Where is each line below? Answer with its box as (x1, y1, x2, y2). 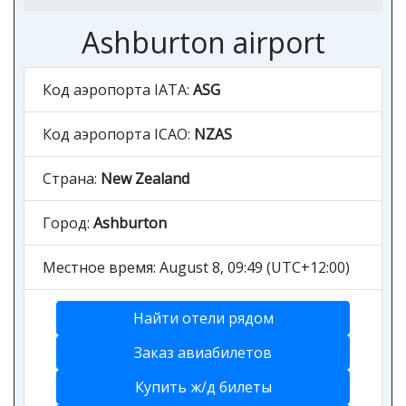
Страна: (43, 169, 101, 188)
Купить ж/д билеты (134, 377, 272, 397)
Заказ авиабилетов (134, 343, 272, 362)
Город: (43, 213, 93, 233)
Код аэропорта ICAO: (43, 124, 194, 144)
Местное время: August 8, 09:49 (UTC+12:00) (43, 257, 350, 277)
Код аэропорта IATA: (43, 80, 193, 100)
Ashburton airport (81, 23, 325, 62)
